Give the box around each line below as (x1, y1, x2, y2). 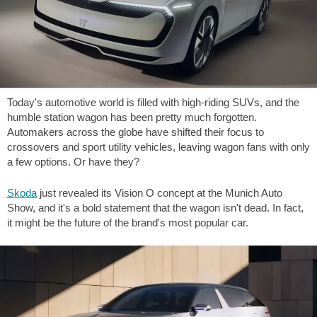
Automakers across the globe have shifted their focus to (7, 126, 264, 138)
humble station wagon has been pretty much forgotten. (7, 111, 257, 123)
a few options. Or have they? (7, 156, 139, 168)
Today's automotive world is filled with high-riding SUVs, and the (7, 96, 299, 108)
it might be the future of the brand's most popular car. (7, 216, 248, 229)
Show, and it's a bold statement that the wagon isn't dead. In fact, (7, 201, 304, 214)
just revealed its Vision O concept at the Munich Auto (37, 186, 282, 199)
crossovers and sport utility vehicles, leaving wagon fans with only (7, 141, 310, 153)
